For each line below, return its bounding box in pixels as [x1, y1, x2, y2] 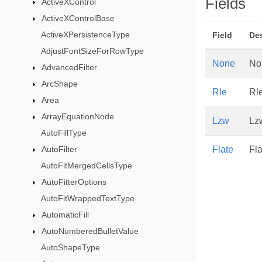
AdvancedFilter [41, 63, 97, 72]
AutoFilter [41, 144, 77, 154]
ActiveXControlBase [41, 13, 115, 23]
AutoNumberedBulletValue [41, 226, 139, 236]
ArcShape [41, 79, 78, 88]
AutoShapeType [40, 243, 100, 252]
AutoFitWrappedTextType [40, 194, 135, 203]
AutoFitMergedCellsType [40, 161, 132, 170]
